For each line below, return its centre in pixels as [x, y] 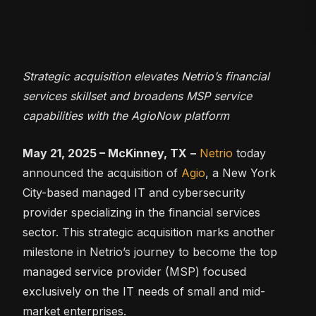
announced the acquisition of [102, 173]
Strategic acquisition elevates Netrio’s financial [146, 76]
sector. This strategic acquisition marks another [149, 232]
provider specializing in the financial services [141, 212]
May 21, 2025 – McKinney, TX [105, 153]
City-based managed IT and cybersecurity [134, 193]
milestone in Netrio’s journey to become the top [150, 252]
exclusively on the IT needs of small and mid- [144, 291]
